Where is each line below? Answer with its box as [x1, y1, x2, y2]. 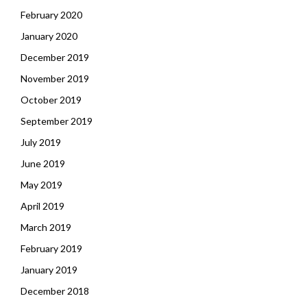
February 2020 [21, 9, 82, 21]
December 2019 [21, 51, 89, 63]
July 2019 [21, 136, 61, 148]
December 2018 [21, 285, 89, 297]
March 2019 [21, 221, 71, 233]
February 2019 [21, 243, 82, 254]
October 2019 [21, 94, 82, 106]
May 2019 [21, 179, 62, 191]
